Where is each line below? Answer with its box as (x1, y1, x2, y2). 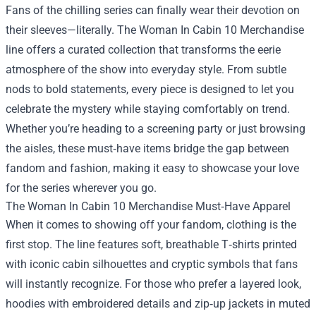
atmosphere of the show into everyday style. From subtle (6, 62, 286, 76)
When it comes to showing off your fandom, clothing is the (6, 217, 296, 231)
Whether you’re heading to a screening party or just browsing (6, 121, 305, 135)
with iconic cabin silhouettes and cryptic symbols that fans (6, 257, 298, 271)
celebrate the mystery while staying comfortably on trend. (6, 102, 290, 116)
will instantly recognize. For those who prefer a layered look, (6, 276, 301, 291)
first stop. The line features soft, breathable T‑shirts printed (6, 237, 297, 251)
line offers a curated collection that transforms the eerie (6, 42, 281, 56)
